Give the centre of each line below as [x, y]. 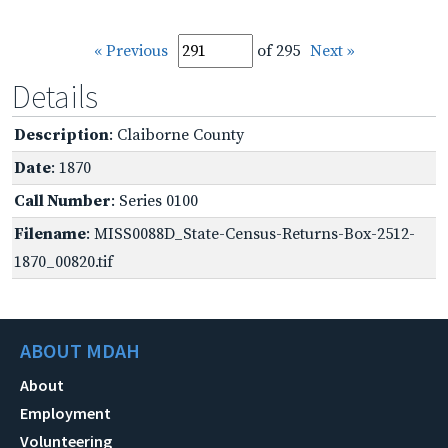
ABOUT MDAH [80, 350]
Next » [332, 50]
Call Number [62, 200]
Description [61, 134]
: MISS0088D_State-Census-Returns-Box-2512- [250, 233]
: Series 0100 [154, 200]
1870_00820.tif [63, 261]
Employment [65, 412]
